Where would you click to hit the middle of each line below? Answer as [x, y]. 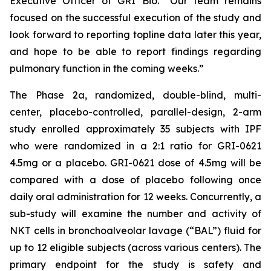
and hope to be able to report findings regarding [135, 51]
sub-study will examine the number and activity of [135, 214]
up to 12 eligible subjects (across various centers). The [135, 247]
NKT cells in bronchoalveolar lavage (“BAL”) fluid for [135, 230]
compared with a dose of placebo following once [135, 180]
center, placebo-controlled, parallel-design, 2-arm [135, 112]
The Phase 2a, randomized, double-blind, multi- [135, 95]
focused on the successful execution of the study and [135, 18]
